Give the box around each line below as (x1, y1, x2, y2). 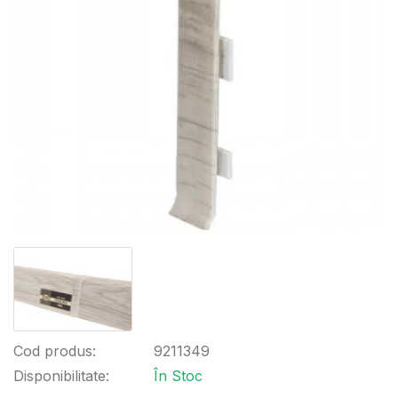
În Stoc (154, 367, 203, 385)
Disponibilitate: (13, 367, 109, 385)
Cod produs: (13, 342, 96, 360)
